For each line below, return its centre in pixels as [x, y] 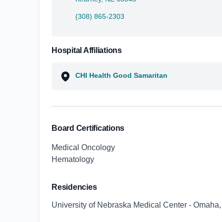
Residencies [74, 187]
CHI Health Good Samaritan [121, 75]
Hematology [73, 159]
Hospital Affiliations [87, 50]
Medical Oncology [83, 147]
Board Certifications [88, 128]
